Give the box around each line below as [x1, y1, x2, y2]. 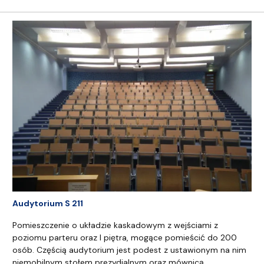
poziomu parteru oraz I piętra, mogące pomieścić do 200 [12, 232, 237, 243]
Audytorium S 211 [12, 197, 83, 209]
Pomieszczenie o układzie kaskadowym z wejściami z [12, 220, 218, 231]
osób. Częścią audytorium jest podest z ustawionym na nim [12, 245, 246, 256]
